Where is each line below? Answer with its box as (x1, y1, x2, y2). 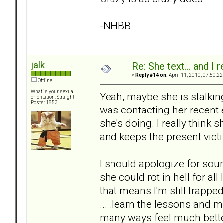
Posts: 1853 (31, 100, 58, 106)
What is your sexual (31, 89, 75, 95)
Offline (37, 78, 52, 84)
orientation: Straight (31, 94, 74, 100)
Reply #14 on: (135, 72, 168, 78)
